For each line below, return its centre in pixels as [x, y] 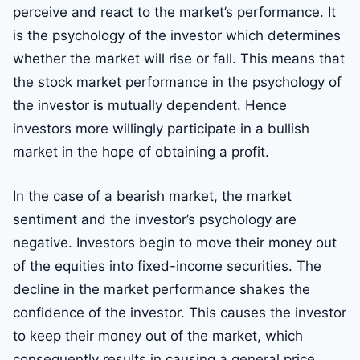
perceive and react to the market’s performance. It [174, 12]
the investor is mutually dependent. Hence [150, 106]
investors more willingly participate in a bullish [161, 129]
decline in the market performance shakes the [162, 290]
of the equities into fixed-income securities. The [167, 266]
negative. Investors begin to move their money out [175, 243]
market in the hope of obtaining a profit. [141, 152]
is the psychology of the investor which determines [177, 36]
